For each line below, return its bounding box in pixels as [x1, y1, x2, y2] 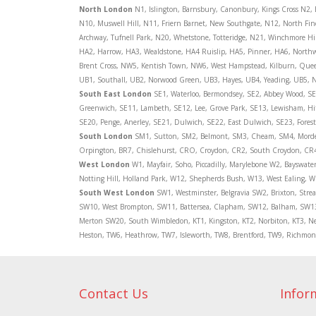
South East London [79, 89, 152, 99]
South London [79, 131, 133, 141]
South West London [79, 188, 154, 197]
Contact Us [79, 284, 148, 302]
